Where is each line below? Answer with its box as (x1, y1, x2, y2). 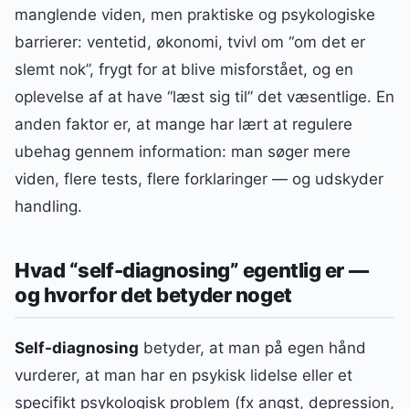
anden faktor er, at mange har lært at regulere (15, 114, 352, 133)
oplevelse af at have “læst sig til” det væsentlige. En (15, 87, 394, 106)
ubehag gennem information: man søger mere (15, 142, 351, 161)
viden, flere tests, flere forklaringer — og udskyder (15, 169, 383, 188)
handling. (15, 196, 82, 215)
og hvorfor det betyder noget (15, 283, 292, 308)
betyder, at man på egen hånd (139, 339, 366, 358)
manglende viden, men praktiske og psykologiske (15, 5, 375, 24)
